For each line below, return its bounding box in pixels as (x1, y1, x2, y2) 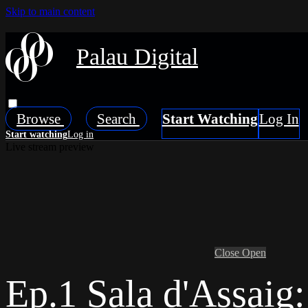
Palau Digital (76, 44, 198, 70)
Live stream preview (5, 140, 94, 153)
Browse (16, 110, 64, 126)
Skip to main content (5, 5, 95, 17)
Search (96, 110, 140, 126)
